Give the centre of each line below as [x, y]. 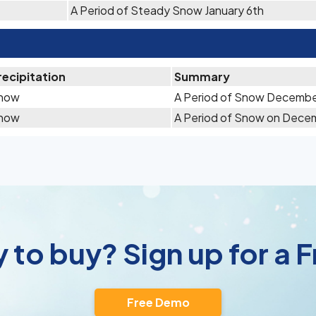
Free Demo [158, 302]
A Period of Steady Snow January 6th [167, 10]
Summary [202, 77]
